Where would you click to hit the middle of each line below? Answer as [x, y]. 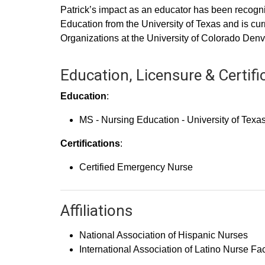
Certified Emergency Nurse [136, 167]
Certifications [90, 143]
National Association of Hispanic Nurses [164, 235]
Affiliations [96, 211]
